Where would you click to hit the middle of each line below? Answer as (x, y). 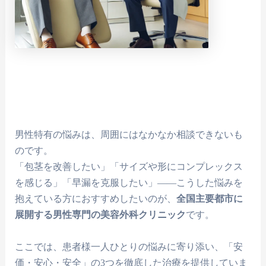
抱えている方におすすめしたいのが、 (96, 199)
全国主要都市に (210, 199)
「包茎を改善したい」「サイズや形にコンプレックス (129, 167)
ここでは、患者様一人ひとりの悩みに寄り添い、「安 (129, 246)
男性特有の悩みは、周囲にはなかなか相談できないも (129, 135)
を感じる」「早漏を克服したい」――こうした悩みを (129, 183)
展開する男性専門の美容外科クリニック (101, 215)
